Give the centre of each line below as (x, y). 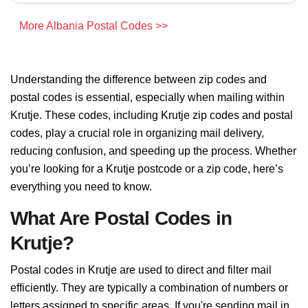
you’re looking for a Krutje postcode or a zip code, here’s (147, 169)
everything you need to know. (81, 187)
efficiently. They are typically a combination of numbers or (149, 288)
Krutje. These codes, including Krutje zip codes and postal (152, 115)
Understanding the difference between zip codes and (139, 79)
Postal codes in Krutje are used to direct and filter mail (141, 270)
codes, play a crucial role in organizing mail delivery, (137, 133)
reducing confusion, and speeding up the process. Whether (153, 151)
